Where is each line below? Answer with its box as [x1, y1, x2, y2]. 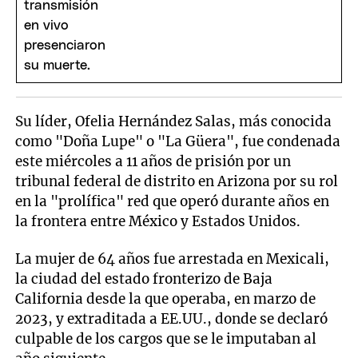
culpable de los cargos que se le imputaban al [15, 329, 317, 348]
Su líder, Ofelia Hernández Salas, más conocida [15, 113, 332, 131]
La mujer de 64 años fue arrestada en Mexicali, [15, 249, 330, 268]
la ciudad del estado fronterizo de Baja [15, 269, 273, 288]
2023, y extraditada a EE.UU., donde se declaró [15, 309, 328, 328]
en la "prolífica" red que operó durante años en [15, 193, 330, 211]
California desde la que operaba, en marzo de [15, 289, 316, 308]
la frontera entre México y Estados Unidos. [15, 213, 301, 231]
